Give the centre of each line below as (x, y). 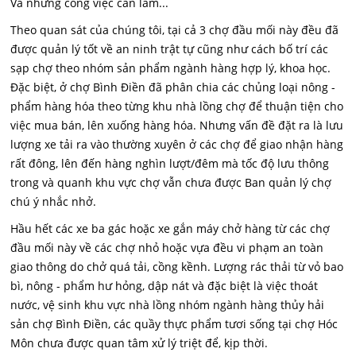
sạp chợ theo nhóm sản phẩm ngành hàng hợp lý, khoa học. (171, 68)
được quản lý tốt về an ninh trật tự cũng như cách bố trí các (170, 49)
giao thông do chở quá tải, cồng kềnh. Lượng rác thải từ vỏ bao (177, 267)
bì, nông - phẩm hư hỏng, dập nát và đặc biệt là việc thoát (164, 286)
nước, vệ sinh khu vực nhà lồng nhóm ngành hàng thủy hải (168, 305)
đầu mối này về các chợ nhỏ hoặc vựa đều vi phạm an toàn (167, 248)
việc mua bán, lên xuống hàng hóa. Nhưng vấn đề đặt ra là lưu (177, 125)
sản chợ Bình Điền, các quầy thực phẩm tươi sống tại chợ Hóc (174, 324)
